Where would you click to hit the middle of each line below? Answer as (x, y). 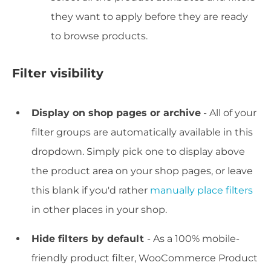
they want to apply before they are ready (149, 17)
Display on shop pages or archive (116, 113)
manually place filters (201, 191)
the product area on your (93, 171)
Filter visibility (58, 73)
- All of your (229, 113)
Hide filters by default (89, 239)
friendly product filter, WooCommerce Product (145, 258)
